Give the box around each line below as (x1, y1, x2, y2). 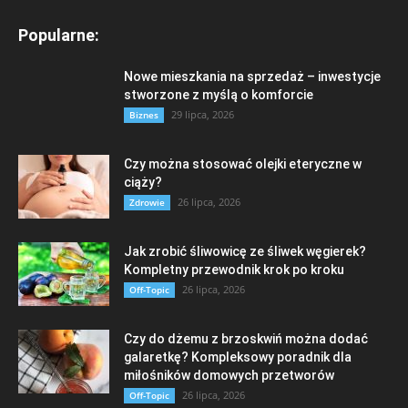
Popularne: (18, 25, 99, 45)
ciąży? (124, 174, 162, 189)
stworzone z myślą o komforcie (124, 87, 313, 102)
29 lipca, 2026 (171, 107, 234, 121)
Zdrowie (129, 195, 165, 209)
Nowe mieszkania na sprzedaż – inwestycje (124, 68, 381, 84)
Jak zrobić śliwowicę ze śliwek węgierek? (124, 243, 366, 259)
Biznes (129, 107, 158, 121)
